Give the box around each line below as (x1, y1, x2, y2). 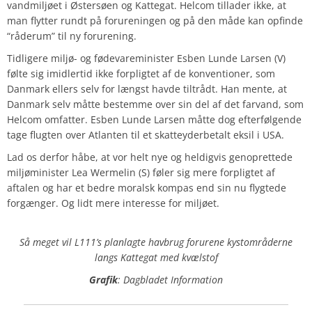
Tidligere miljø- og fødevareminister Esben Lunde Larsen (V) (7, 51, 286, 65)
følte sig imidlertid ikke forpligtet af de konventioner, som (7, 66, 275, 80)
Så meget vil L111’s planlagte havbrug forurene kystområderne (19, 235, 292, 249)
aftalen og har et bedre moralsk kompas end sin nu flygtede (7, 180, 286, 194)
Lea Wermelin (72, 165, 136, 179)
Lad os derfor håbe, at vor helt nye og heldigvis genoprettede (7, 150, 292, 164)
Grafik (89, 272, 118, 286)
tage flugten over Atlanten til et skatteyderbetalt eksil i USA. (7, 127, 284, 141)
